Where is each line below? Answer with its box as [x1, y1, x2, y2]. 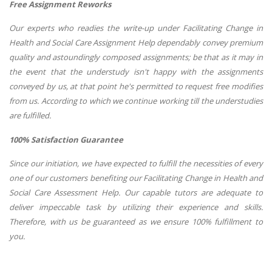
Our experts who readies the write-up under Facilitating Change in [9, 22, 263, 34]
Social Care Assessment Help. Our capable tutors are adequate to [9, 187, 263, 199]
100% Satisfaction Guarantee [9, 134, 123, 145]
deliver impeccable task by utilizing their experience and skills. [9, 202, 263, 213]
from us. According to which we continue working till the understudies [9, 95, 263, 107]
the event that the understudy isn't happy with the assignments [9, 66, 263, 78]
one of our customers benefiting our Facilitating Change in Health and [9, 172, 263, 184]
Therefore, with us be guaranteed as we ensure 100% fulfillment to [9, 216, 263, 228]
